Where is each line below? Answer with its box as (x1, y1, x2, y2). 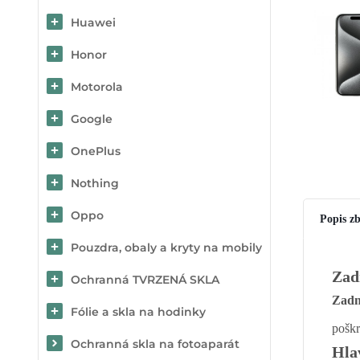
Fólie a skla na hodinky (71, 305, 206, 319)
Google (71, 112, 112, 126)
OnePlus (71, 144, 121, 158)
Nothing (71, 176, 119, 190)
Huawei (71, 15, 116, 30)
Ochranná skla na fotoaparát (71, 337, 239, 351)
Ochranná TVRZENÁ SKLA (71, 272, 219, 287)
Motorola (71, 80, 123, 94)
